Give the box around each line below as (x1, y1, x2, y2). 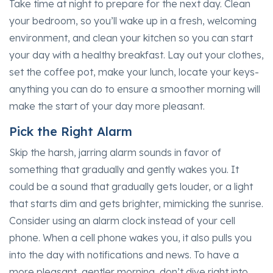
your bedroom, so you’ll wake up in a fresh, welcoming (9, 14, 257, 27)
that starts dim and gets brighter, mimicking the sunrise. (9, 197, 263, 210)
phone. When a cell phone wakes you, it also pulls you (9, 231, 252, 244)
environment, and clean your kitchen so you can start (9, 31, 253, 44)
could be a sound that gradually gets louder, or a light (9, 180, 253, 193)
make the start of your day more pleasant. (9, 99, 205, 112)
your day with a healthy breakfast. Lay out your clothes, (9, 48, 264, 61)
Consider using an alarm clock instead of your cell (9, 214, 235, 227)
